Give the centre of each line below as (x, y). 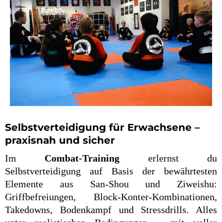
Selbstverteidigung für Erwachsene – (102, 128)
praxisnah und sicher (60, 140)
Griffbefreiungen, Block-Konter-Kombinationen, (111, 197)
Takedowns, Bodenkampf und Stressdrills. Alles (111, 210)
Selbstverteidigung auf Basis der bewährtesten (111, 171)
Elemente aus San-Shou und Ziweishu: (111, 184)
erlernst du (168, 158)
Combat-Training (82, 158)
